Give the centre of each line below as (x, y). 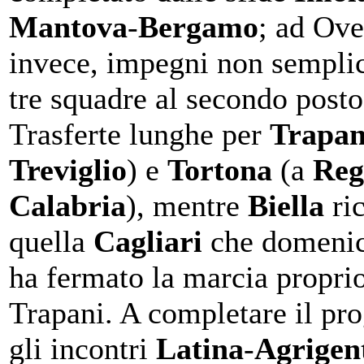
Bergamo (198, 26)
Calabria (67, 205)
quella (51, 241)
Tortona (220, 169)
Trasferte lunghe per (139, 134)
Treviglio (68, 169)
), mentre (187, 205)
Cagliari (148, 241)
